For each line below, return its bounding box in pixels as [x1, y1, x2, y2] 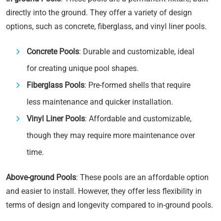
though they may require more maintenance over [27, 131, 195, 140]
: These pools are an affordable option [76, 173, 209, 182]
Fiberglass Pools [27, 80, 84, 90]
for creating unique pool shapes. [27, 64, 139, 73]
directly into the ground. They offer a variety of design [6, 8, 192, 17]
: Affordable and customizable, [85, 114, 191, 123]
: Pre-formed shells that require [84, 80, 190, 90]
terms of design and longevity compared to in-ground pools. [6, 200, 213, 210]
